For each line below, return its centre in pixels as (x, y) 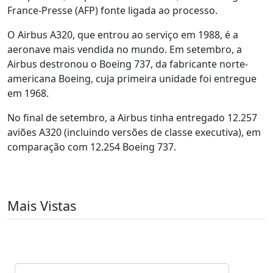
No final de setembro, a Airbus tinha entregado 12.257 (132, 118)
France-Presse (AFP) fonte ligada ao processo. (112, 10)
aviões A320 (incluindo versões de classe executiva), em (134, 132)
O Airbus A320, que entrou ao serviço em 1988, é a (123, 35)
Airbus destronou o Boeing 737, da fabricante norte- (128, 64)
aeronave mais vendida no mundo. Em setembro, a (125, 49)
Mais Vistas (42, 206)
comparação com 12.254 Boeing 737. (92, 147)
